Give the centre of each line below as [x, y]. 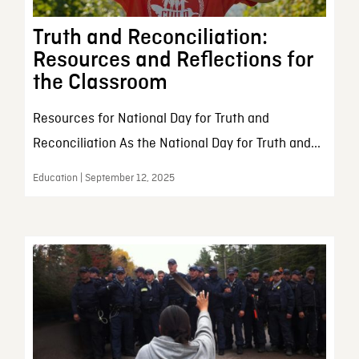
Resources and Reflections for [172, 60]
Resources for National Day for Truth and [151, 119]
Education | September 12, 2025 [103, 178]
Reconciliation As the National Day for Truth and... [176, 143]
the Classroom [102, 82]
